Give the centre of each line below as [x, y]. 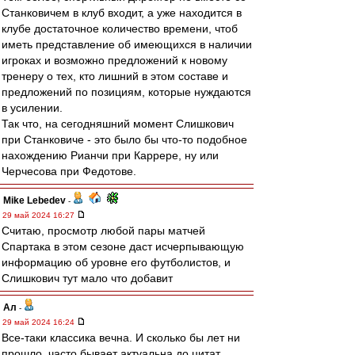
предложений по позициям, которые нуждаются [126, 92]
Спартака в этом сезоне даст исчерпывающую [123, 246]
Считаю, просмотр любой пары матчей [103, 231]
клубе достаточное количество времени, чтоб [120, 29]
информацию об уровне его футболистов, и [116, 262]
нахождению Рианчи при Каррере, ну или [110, 155]
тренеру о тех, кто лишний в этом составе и [115, 76]
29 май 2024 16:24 [40, 322]
